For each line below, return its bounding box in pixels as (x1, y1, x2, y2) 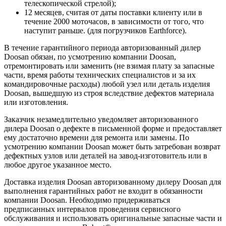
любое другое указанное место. (4, 160, 111, 169)
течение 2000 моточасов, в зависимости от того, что (24, 17, 204, 26)
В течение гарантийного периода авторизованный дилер (4, 43, 201, 52)
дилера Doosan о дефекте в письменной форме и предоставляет (4, 124, 222, 133)
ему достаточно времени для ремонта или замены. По (4, 133, 189, 142)
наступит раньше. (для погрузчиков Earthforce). (24, 26, 187, 35)
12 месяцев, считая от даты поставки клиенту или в (24, 8, 202, 17)
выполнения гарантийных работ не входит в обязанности (4, 186, 203, 195)
